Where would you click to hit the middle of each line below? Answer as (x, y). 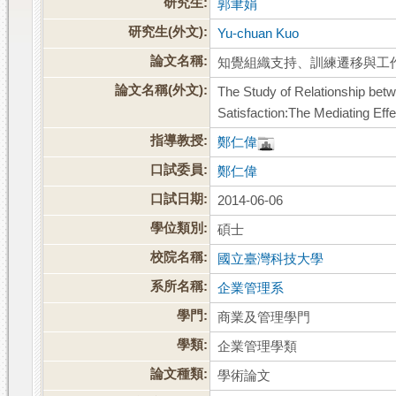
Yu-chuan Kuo (259, 34)
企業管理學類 (258, 347)
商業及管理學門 (264, 318)
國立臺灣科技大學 (271, 259)
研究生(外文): (168, 32)
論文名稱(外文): (162, 91)
